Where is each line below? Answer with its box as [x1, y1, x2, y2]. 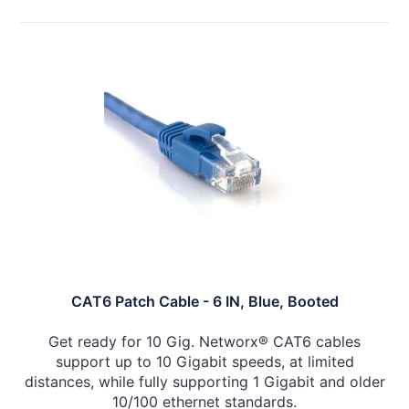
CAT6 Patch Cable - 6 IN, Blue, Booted [70, 292, 339, 311]
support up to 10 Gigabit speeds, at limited [55, 352, 354, 372]
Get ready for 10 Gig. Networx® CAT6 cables [48, 332, 361, 351]
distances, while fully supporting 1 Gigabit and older [24, 372, 385, 392]
